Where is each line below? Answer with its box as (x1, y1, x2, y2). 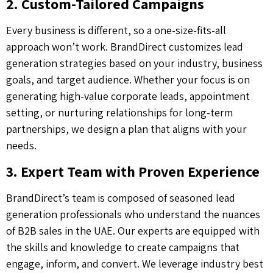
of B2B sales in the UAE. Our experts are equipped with (6, 223, 260, 238)
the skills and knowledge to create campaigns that (6, 239, 239, 254)
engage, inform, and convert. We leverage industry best (6, 256, 263, 271)
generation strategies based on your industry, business (6, 56, 263, 71)
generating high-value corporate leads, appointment (6, 89, 250, 104)
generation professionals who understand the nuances (6, 207, 260, 221)
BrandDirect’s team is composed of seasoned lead (6, 190, 235, 205)
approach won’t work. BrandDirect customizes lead (6, 40, 243, 54)
